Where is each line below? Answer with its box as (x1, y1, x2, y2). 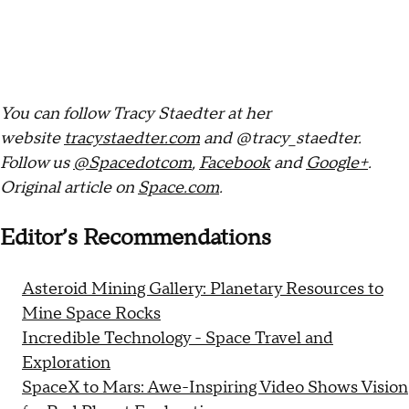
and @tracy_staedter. (200, 128, 362, 150)
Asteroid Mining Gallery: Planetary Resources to (22, 278, 383, 300)
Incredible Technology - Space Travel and (22, 328, 333, 350)
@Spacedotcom (73, 152, 192, 174)
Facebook (199, 152, 270, 174)
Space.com (138, 177, 219, 199)
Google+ (306, 152, 368, 174)
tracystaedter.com (64, 128, 200, 150)
